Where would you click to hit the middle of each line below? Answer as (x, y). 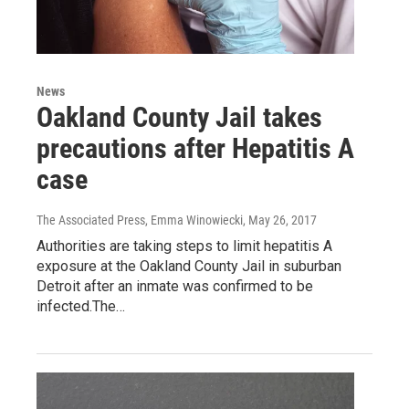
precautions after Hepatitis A (195, 148)
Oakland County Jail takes (179, 117)
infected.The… (81, 306)
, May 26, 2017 (280, 220)
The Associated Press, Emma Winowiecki (140, 220)
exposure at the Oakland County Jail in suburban (189, 266)
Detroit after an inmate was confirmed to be (175, 286)
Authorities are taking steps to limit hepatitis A (184, 246)
